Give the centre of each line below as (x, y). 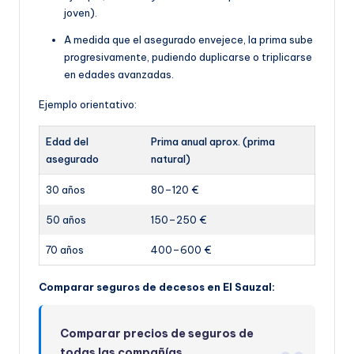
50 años (66, 219)
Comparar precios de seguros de (157, 333)
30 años (66, 189)
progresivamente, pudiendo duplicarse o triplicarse (188, 56)
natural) (171, 158)
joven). (81, 12)
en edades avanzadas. (119, 74)
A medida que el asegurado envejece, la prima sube (188, 39)
